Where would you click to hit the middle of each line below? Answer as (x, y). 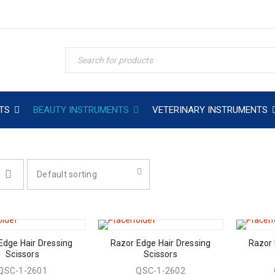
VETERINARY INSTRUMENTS (210, 110)
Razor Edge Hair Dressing (161, 243)
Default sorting (67, 174)
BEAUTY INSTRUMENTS (81, 110)
